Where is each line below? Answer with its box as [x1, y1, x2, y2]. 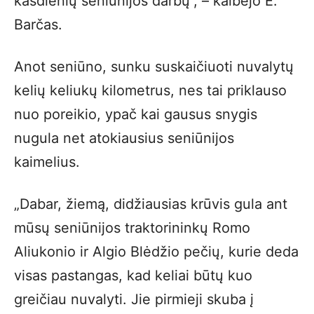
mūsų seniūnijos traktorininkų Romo [14, 219, 250, 236]
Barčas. [14, 16, 62, 33]
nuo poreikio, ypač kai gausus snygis [14, 106, 257, 123]
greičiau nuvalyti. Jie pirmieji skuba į [14, 291, 254, 308]
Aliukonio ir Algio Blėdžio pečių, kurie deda [14, 243, 299, 260]
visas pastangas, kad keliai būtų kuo [14, 267, 252, 284]
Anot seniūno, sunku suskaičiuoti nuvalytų [14, 58, 294, 75]
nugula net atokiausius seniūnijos [14, 130, 234, 146]
